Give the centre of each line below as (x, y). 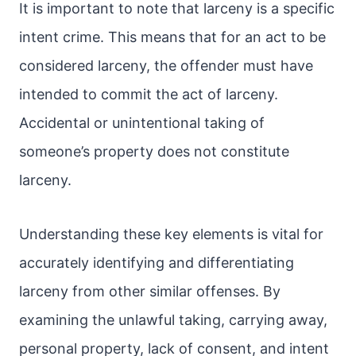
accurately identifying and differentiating (157, 263)
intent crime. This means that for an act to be (172, 37)
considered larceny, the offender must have (166, 66)
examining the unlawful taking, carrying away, (173, 320)
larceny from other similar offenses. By (150, 291)
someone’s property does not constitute (154, 151)
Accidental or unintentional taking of (142, 123)
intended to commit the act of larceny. (149, 94)
